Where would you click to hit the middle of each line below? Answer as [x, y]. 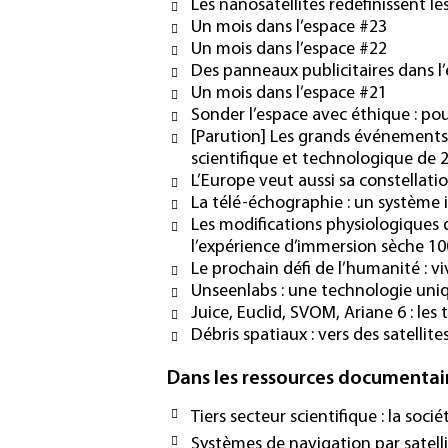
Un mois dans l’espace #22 [289, 50]
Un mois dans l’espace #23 [289, 28]
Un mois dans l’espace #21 [289, 94]
